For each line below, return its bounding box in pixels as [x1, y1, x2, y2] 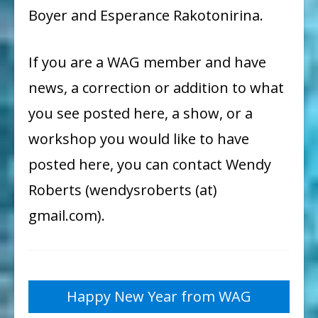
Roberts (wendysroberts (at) [28, 180, 217, 199]
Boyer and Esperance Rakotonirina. [28, 5, 263, 25]
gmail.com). [28, 205, 105, 225]
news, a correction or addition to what [28, 77, 284, 97]
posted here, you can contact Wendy [28, 154, 271, 174]
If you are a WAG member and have [28, 52, 266, 72]
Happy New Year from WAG [67, 286, 251, 306]
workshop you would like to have [28, 128, 249, 148]
